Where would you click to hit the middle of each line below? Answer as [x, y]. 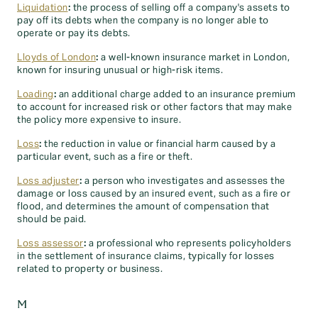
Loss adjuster [48, 181]
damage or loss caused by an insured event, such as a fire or [154, 194]
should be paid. [52, 219]
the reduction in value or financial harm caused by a [158, 144]
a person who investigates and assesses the [183, 181]
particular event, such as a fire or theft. [105, 157]
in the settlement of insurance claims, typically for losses [146, 256]
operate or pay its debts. [74, 33]
